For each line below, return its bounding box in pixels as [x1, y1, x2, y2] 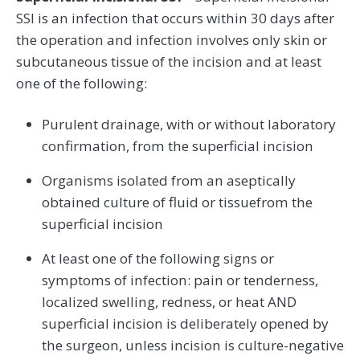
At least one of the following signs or [42, 248, 274, 268]
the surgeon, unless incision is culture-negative [42, 335, 344, 354]
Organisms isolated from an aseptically [42, 170, 296, 190]
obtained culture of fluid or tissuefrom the [42, 192, 313, 211]
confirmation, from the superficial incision [42, 136, 313, 155]
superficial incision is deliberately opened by [42, 313, 329, 333]
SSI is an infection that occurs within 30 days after [16, 8, 334, 27]
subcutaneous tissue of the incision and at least [16, 51, 321, 71]
